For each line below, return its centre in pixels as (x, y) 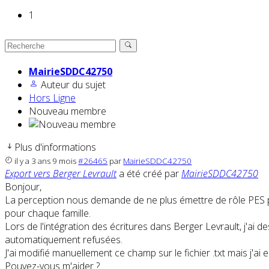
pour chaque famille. (48, 213)
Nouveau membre (68, 111)
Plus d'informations (55, 147)
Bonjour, (23, 187)
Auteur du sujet (73, 85)
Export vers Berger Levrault (61, 174)
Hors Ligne (52, 98)
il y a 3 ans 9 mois (46, 161)
